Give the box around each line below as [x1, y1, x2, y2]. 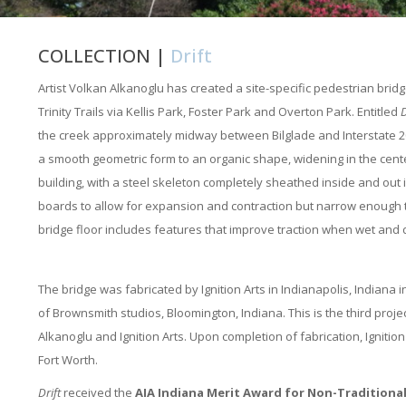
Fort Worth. [37, 352, 98, 368]
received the [60, 384, 135, 401]
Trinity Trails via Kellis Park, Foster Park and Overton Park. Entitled [37, 103, 401, 120]
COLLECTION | [37, 43, 170, 68]
